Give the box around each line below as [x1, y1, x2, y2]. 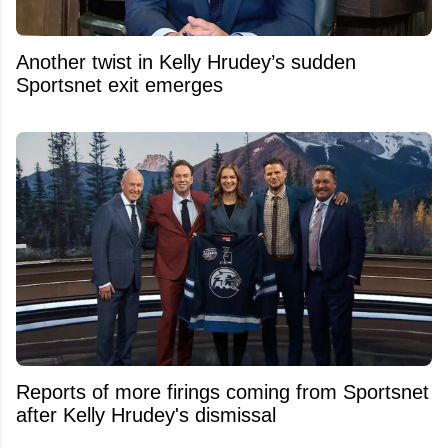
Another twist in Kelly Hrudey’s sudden [16, 50, 356, 73]
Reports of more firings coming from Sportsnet [16, 380, 429, 403]
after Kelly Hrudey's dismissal [16, 403, 276, 426]
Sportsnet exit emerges [16, 73, 223, 96]
